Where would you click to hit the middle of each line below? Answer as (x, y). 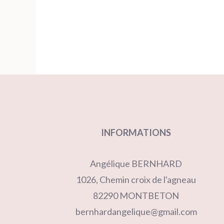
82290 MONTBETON (136, 195)
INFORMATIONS (136, 132)
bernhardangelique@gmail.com (136, 211)
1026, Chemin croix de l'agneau (136, 179)
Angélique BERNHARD (136, 163)
